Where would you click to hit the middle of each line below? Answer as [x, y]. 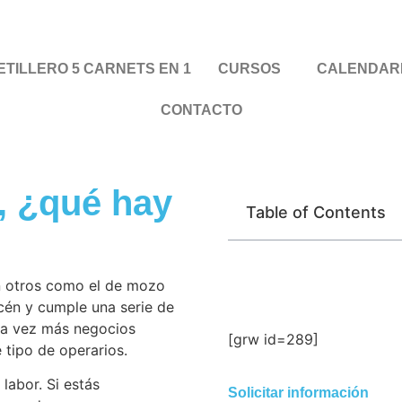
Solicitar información [298, 393]
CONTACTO [201, 110]
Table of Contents [316, 212]
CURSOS [249, 69]
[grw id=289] [273, 339]
